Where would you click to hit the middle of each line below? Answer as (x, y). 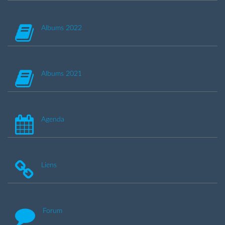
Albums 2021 (62, 74)
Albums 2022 (62, 28)
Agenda (53, 119)
